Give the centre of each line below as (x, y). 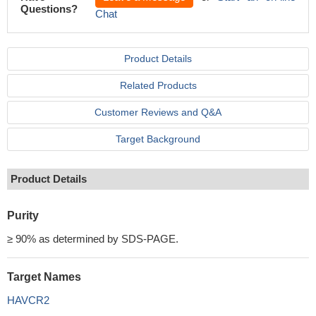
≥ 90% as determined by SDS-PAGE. (93, 239)
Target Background (158, 139)
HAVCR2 (28, 300)
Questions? (49, 9)
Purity (23, 215)
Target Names (44, 277)
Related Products (158, 85)
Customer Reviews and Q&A (158, 112)
